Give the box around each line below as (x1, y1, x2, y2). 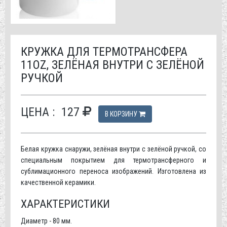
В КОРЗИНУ (105, 109, 139, 118)
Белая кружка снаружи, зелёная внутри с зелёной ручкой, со (21, 144, 206, 153)
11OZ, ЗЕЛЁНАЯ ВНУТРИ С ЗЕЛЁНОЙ (21, 57, 204, 72)
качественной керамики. (21, 178, 96, 186)
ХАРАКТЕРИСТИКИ (21, 197, 110, 210)
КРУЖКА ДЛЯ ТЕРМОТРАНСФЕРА (21, 44, 187, 59)
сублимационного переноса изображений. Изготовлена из (21, 167, 206, 175)
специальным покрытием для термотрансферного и (21, 156, 206, 164)
